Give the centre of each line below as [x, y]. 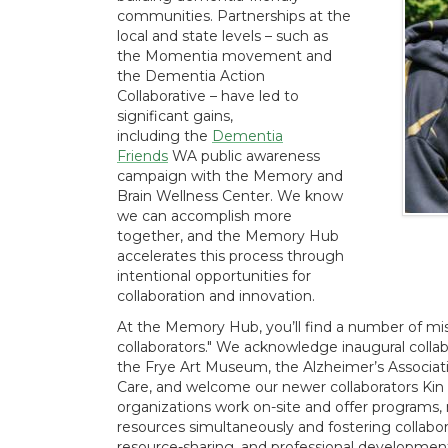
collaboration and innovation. [216, 296]
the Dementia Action [191, 76]
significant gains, [175, 116]
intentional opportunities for [214, 276]
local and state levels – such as [222, 36]
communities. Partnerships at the [234, 16]
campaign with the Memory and [230, 176]
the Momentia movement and [224, 56]
